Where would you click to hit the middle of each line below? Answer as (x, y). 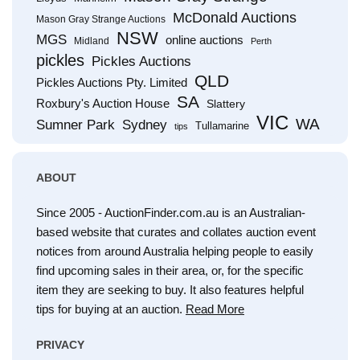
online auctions (205, 40)
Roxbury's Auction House (103, 103)
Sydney (145, 125)
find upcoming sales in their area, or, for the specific (170, 270)
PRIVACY (60, 345)
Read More (215, 309)
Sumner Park (76, 125)
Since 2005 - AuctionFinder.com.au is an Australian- (171, 213)
